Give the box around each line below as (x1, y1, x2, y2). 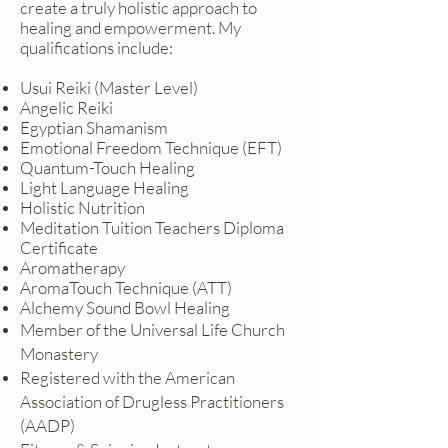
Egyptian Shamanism (20, 117, 168, 138)
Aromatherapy (20, 257, 125, 278)
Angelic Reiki (20, 97, 113, 118)
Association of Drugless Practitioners (20, 391, 284, 412)
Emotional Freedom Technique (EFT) (20, 137, 282, 158)
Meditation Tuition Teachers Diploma (20, 217, 284, 238)
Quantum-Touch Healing (20, 157, 195, 178)
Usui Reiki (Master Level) (20, 77, 198, 98)
